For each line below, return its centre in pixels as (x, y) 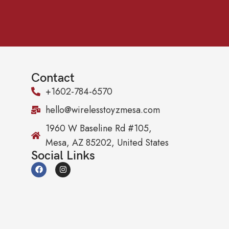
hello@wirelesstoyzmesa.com (102, 110)
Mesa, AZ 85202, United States (107, 142)
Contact (53, 78)
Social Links (63, 155)
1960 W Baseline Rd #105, (98, 128)
